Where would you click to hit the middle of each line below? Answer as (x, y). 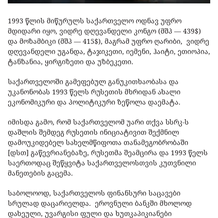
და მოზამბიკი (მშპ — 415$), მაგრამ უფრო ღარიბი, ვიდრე (109, 41)
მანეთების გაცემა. (41, 173)
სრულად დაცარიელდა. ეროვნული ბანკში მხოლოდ (100, 203)
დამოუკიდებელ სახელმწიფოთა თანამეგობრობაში (98, 142)
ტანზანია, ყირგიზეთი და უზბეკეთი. (72, 61)
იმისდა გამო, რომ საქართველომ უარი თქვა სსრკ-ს (98, 122)
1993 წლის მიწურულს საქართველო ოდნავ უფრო (95, 20)
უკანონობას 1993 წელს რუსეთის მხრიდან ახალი (94, 91)
